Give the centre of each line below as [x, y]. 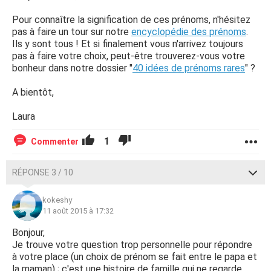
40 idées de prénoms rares [189, 68]
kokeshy [57, 200]
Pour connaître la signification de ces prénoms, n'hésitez [131, 20]
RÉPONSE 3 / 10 [43, 172]
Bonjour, [28, 233]
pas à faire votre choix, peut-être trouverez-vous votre [129, 56]
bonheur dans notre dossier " [72, 68]
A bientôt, [33, 92]
